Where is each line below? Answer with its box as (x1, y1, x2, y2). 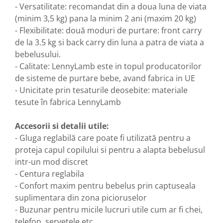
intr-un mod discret (15, 156, 88, 167)
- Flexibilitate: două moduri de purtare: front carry (15, 24, 202, 36)
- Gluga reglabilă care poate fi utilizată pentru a (15, 132, 191, 143)
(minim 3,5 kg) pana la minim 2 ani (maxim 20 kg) (15, 12, 196, 24)
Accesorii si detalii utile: (15, 120, 109, 131)
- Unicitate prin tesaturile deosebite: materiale (15, 84, 188, 96)
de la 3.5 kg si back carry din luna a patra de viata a (15, 36, 204, 48)
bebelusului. (15, 48, 61, 60)
